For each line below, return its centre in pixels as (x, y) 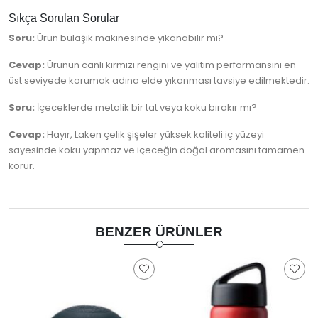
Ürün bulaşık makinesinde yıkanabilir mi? (129, 38)
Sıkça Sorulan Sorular (64, 18)
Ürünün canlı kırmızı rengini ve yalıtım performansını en (170, 65)
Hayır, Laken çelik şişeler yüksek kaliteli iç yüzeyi (154, 135)
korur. (22, 166)
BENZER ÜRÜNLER (159, 232)
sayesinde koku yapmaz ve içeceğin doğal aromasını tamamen (157, 150)
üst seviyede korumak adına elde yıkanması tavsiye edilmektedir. (159, 81)
